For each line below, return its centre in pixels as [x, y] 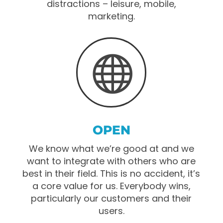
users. [111, 211]
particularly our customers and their [111, 198]
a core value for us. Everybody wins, [111, 186]
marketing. [111, 16]
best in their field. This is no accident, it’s [111, 173]
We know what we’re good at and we [111, 149]
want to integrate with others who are [111, 161]
